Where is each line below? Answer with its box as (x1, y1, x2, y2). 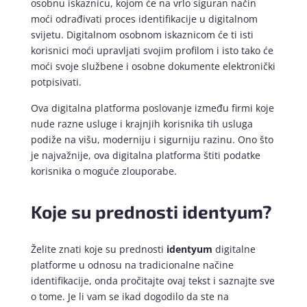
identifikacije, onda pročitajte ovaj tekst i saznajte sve (30, 274, 275, 288)
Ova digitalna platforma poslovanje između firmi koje (30, 101, 274, 115)
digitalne (212, 243, 256, 256)
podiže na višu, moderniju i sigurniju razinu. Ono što (30, 133, 273, 147)
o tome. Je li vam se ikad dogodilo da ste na (30, 290, 229, 304)
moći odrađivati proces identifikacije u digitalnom (30, 12, 258, 26)
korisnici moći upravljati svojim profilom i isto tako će (30, 44, 273, 58)
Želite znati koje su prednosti (30, 243, 167, 256)
